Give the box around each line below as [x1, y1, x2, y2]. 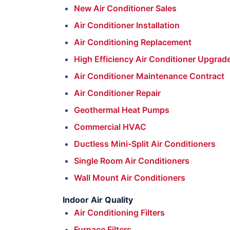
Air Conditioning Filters [74, 207, 165, 218]
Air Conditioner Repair [74, 88, 161, 98]
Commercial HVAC [74, 122, 146, 132]
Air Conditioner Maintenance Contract [74, 71, 224, 81]
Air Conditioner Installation [74, 20, 180, 30]
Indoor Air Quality [63, 195, 133, 205]
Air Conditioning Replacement [74, 37, 191, 47]
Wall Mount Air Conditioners [74, 172, 185, 183]
